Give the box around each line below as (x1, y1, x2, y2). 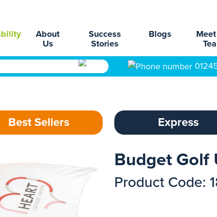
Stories (91, 38, 119, 49)
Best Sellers (8, 115, 69, 129)
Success (89, 29, 122, 39)
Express (158, 115, 199, 129)
